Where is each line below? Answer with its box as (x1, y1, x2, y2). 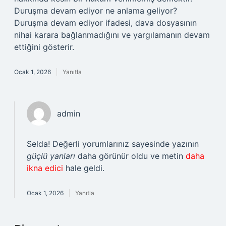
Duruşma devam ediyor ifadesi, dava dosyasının (14, 18, 197, 28)
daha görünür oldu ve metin (75, 151, 186, 161)
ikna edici (27, 163, 63, 173)
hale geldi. (63, 163, 104, 173)
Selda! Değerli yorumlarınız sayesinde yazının (27, 139, 199, 149)
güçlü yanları (27, 151, 75, 161)
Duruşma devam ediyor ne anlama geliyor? (14, 6, 177, 16)
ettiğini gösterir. (14, 42, 74, 52)
